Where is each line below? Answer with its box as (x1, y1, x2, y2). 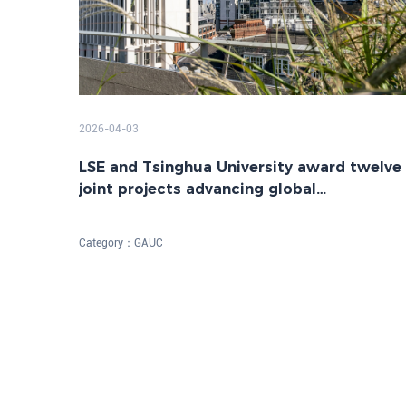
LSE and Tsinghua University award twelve (79, 156, 401, 179)
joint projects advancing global (79, 178, 316, 201)
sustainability (79, 199, 183, 223)
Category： (79, 237, 134, 250)
